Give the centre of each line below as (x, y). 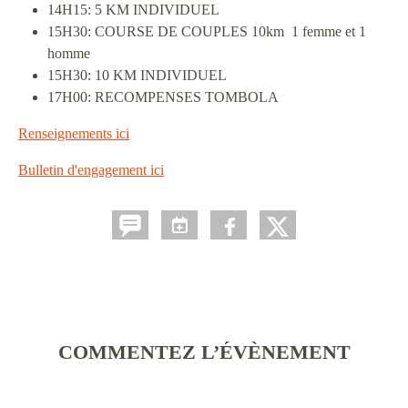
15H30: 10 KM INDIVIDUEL (137, 75)
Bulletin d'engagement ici (91, 170)
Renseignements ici (74, 133)
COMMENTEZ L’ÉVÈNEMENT (204, 352)
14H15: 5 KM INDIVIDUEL (133, 10)
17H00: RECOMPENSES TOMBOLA (163, 97)
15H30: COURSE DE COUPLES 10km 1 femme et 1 (207, 31)
